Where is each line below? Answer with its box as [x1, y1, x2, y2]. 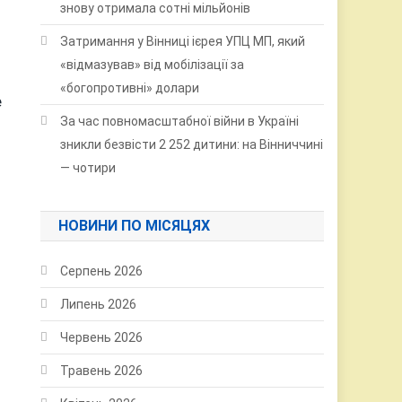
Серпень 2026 [60, 263, 144, 278]
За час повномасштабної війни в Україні [60, 113, 300, 128]
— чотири [60, 160, 117, 175]
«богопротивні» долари [60, 80, 200, 95]
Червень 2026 [60, 329, 144, 345]
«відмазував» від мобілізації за [60, 57, 245, 72]
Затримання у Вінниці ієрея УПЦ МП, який [60, 33, 306, 48]
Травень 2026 [60, 363, 144, 378]
